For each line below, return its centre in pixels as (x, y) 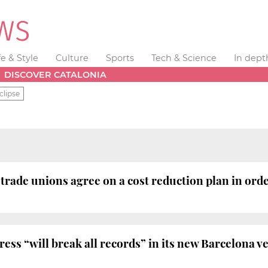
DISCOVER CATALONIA (56, 74)
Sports (120, 58)
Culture (72, 58)
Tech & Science (184, 58)
